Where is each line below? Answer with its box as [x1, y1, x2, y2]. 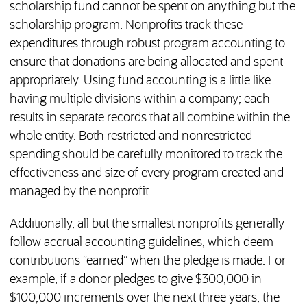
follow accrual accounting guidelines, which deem [9, 236, 273, 249]
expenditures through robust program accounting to [9, 38, 285, 51]
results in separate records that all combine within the [9, 112, 290, 125]
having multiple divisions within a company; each [9, 93, 270, 106]
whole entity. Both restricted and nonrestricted [9, 130, 252, 143]
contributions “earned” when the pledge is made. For [9, 255, 286, 268]
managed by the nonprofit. [9, 186, 151, 199]
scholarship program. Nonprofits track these [9, 19, 243, 32]
